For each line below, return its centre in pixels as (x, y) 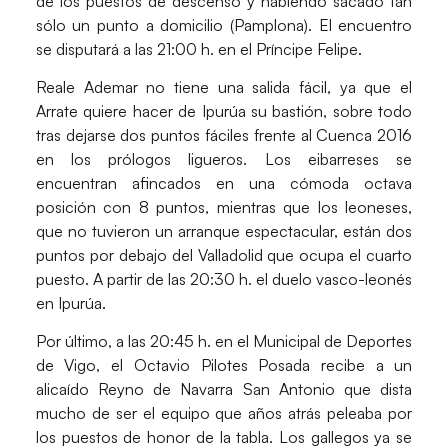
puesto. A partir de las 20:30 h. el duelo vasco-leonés (224, 279)
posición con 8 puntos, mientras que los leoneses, (224, 207)
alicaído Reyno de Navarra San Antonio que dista (224, 389)
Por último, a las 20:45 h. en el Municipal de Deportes (224, 341)
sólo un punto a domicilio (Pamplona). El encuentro (224, 24)
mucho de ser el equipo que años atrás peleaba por (224, 413)
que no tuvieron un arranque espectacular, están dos (224, 231)
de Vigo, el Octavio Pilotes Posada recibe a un (224, 365)
